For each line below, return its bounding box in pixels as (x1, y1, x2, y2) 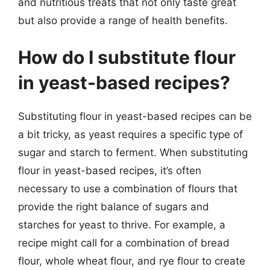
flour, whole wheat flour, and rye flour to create (18, 255, 245, 267)
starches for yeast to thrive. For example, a (18, 219, 225, 231)
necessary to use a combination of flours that (18, 183, 237, 195)
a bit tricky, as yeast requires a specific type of (18, 128, 243, 140)
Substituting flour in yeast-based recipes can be (18, 110, 252, 122)
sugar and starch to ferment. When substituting (18, 146, 248, 159)
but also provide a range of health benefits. (18, 14, 228, 27)
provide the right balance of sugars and (18, 201, 209, 213)
